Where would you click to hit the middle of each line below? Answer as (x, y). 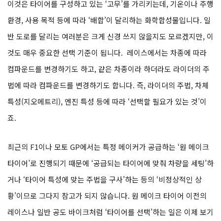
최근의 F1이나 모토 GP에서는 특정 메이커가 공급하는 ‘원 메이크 (108, 147)
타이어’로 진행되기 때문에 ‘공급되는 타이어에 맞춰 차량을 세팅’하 (110, 163)
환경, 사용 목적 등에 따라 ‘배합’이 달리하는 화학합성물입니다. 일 (109, 20)
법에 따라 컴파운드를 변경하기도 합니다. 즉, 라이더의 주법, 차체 (108, 85)
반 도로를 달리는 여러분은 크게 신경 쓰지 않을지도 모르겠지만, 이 (110, 37)
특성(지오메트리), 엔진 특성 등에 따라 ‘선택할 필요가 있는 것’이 (107, 102)
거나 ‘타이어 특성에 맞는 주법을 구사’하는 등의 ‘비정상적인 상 (105, 180)
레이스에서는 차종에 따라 (167, 53)
